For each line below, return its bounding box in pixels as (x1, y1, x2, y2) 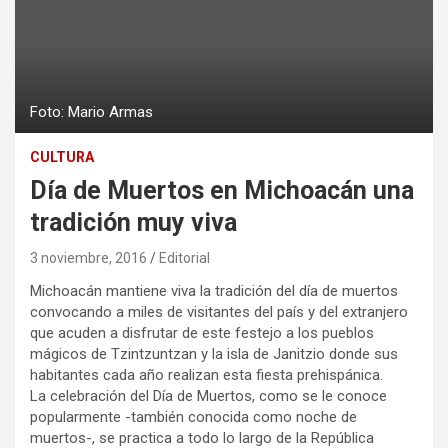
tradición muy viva (30, 208, 237, 238)
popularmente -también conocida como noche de (30, 408, 357, 427)
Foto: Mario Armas (30, 103, 153, 122)
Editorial (159, 250, 210, 267)
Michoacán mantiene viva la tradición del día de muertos (30, 282, 398, 301)
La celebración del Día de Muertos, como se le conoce (30, 387, 387, 406)
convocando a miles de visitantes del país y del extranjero (30, 303, 408, 322)
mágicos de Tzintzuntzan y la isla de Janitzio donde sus (30, 345, 398, 364)
